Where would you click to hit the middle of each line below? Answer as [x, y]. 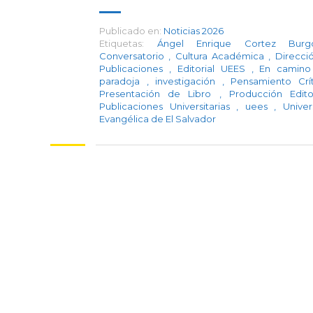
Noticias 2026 [194, 31]
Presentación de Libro [159, 94]
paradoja [123, 81]
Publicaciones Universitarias [168, 106]
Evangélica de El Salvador [158, 119]
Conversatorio [134, 56]
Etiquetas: [122, 43]
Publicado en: [130, 31]
